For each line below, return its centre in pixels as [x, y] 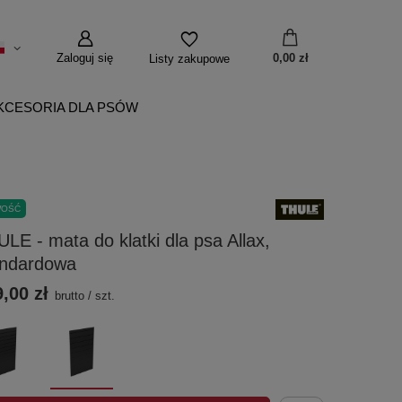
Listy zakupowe [189, 58]
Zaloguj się [85, 58]
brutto [70, 296]
